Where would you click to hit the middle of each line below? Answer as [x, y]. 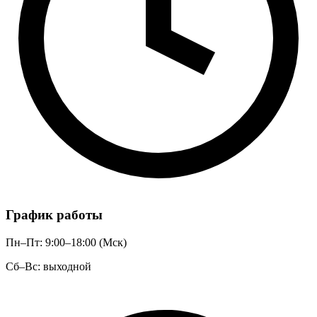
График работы [54, 214]
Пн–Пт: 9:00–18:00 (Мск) [66, 242]
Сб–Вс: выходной [48, 266]
